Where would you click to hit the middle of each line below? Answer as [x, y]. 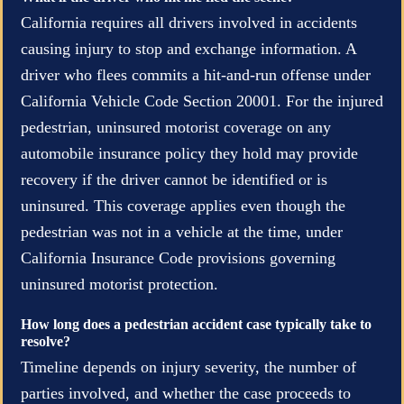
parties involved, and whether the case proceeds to [186, 393]
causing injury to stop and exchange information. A [188, 48]
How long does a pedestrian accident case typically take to [196, 324]
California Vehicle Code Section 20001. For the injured [202, 101]
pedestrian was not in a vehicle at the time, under [182, 231]
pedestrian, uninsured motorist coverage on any [176, 127]
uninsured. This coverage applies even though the [183, 205]
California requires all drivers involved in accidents [189, 22]
